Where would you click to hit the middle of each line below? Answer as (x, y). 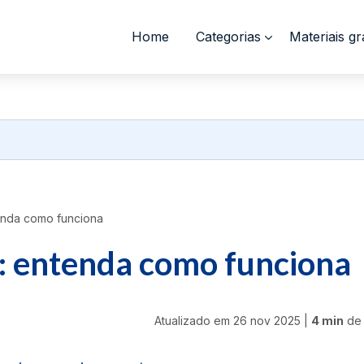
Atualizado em (194, 320)
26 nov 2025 (267, 320)
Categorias (228, 37)
